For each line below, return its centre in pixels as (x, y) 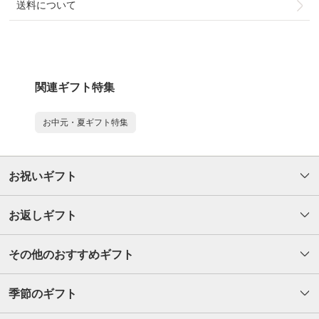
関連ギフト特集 (75, 88)
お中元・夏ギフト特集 (85, 123)
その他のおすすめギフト (71, 255)
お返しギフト (43, 216)
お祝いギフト (43, 177)
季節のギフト (43, 294)
